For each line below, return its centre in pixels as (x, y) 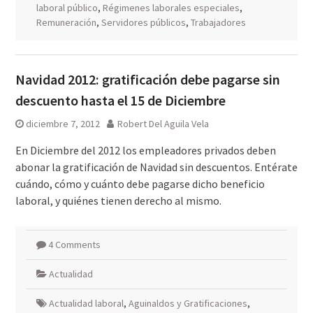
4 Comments (74, 245)
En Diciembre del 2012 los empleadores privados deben (145, 150)
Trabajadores (218, 22)
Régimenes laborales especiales (171, 8)
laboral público (67, 8)
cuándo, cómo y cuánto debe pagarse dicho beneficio (140, 184)
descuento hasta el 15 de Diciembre (120, 100)
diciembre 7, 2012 (63, 124)
